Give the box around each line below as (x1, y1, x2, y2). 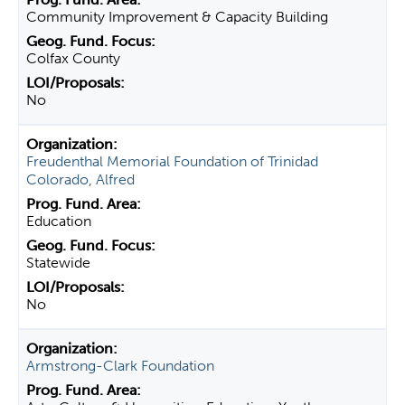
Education (26, 212, 91, 230)
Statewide (26, 254, 90, 271)
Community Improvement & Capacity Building (26, 8, 328, 25)
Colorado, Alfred (26, 171, 135, 188)
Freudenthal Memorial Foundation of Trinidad (26, 153, 318, 170)
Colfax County (26, 50, 120, 67)
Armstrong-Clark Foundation (26, 357, 214, 374)
